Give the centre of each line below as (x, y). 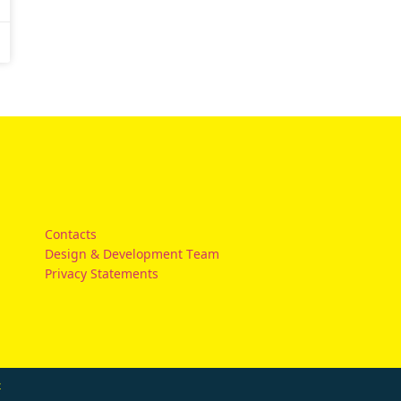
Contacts (71, 234)
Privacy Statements (102, 273)
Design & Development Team (132, 254)
